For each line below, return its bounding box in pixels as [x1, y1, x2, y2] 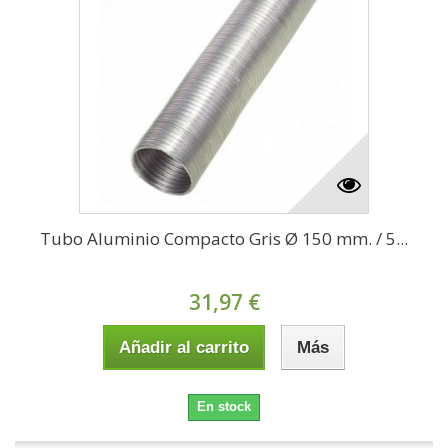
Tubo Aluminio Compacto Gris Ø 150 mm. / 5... [40, 227, 408, 251]
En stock [197, 399, 251, 415]
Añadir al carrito [119, 338, 249, 358]
